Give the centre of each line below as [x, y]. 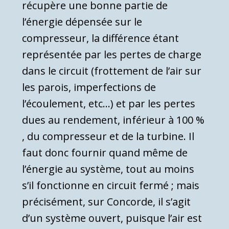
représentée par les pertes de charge [112, 55]
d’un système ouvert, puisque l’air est [112, 218]
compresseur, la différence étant [100, 38]
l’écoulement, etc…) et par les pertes [109, 104]
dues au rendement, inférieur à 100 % [113, 120]
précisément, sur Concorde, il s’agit [106, 202]
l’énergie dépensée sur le [82, 22]
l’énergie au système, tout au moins [108, 169]
